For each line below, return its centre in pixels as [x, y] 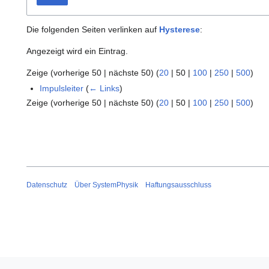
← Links [104, 89]
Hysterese [180, 30]
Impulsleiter [62, 89]
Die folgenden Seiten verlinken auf [93, 30]
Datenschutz [47, 185]
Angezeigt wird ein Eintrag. [77, 51]
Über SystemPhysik [106, 185]
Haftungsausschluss [178, 185]
